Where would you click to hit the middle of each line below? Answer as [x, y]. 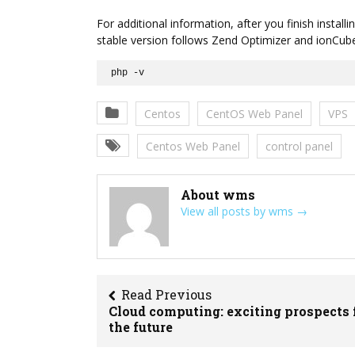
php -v [128, 73]
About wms [218, 195]
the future [141, 327]
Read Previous [166, 295]
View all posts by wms [239, 212]
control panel [299, 147]
